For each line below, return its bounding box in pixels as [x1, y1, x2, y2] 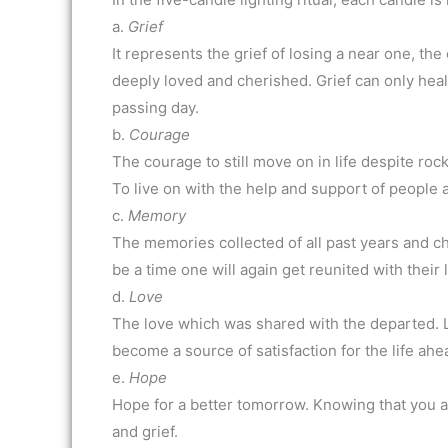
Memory [128, 206, 186, 225]
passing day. [112, 98, 199, 117]
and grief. [112, 422, 178, 441]
